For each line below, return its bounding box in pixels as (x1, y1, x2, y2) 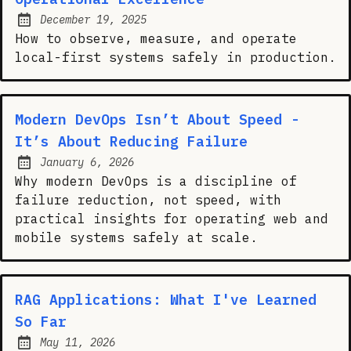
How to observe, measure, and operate (15, 30, 297, 46)
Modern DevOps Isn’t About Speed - (15, 110, 299, 128)
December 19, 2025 (40, 12, 147, 27)
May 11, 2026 (40, 335, 115, 349)
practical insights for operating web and (15, 210, 328, 226)
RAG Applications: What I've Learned (15, 290, 317, 309)
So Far (15, 312, 67, 331)
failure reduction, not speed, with (15, 191, 281, 208)
